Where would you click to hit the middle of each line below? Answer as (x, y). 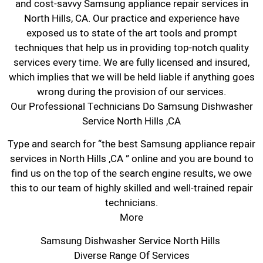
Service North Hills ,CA (131, 121)
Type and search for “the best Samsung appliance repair (131, 144)
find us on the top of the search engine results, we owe (131, 174)
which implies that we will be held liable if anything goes (131, 77)
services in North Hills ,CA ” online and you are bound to (131, 159)
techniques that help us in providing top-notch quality (131, 48)
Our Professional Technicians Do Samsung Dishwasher (131, 106)
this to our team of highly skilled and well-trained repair (131, 188)
